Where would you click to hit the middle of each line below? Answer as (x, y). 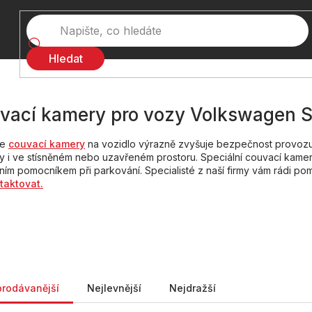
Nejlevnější (114, 288)
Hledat (65, 58)
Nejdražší (193, 288)
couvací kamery (47, 143)
